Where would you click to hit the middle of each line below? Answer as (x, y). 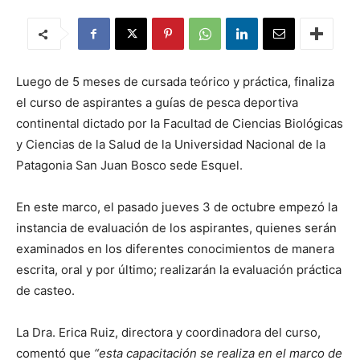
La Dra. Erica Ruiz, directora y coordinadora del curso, (168, 332)
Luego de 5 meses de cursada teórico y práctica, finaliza (175, 82)
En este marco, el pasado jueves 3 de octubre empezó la (177, 207)
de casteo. (45, 290)
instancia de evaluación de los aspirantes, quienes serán (176, 228)
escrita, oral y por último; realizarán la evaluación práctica (179, 270)
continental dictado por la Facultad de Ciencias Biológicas (180, 123)
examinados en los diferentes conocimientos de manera (175, 249)
